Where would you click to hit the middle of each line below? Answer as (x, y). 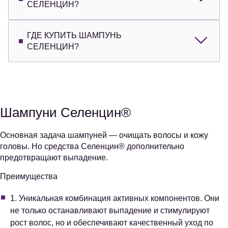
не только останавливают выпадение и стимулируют (110, 211)
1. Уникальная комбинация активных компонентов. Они (115, 198)
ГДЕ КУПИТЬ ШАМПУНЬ (74, 35)
